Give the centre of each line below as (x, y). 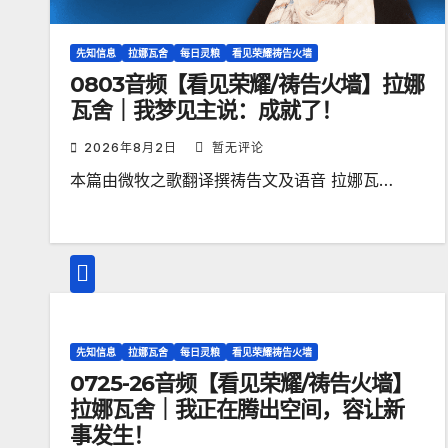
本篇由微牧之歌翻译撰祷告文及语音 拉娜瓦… (231, 180)
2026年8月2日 (132, 148)
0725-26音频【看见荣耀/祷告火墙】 (241, 384)
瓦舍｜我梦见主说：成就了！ (206, 111)
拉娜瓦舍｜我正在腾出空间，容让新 (237, 410)
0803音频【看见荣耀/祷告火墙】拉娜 (247, 85)
